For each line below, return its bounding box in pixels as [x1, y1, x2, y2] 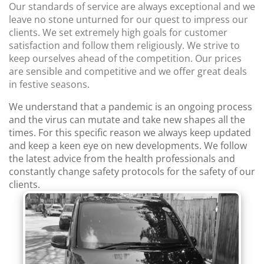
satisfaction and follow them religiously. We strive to [9, 39, 240, 52]
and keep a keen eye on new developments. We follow [9, 139, 247, 152]
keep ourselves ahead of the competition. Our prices [9, 52, 242, 65]
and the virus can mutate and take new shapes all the [9, 113, 245, 126]
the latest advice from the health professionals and [9, 152, 235, 165]
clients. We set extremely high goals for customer [9, 26, 227, 39]
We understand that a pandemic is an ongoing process [9, 100, 252, 113]
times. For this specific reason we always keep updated [9, 126, 251, 139]
